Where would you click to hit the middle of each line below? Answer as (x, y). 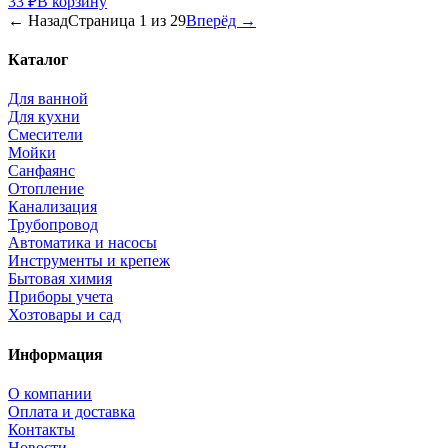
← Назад (38, 20)
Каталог (38, 60)
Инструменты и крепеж (89, 261)
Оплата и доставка (71, 411)
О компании (50, 393)
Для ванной (48, 99)
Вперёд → (221, 20)
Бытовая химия (60, 279)
